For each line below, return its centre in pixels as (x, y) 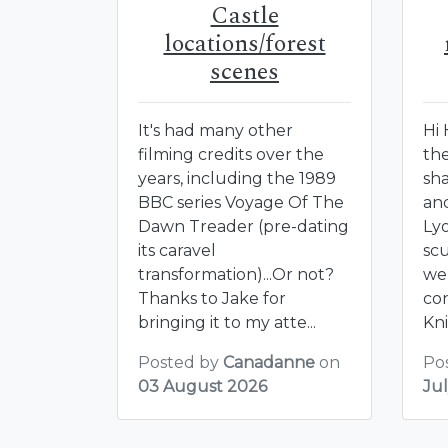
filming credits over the (231, 154)
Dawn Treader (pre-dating (243, 226)
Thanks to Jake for (212, 298)
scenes (244, 71)
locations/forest (244, 43)
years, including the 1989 (237, 178)
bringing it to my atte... (227, 322)
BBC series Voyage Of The (241, 202)
